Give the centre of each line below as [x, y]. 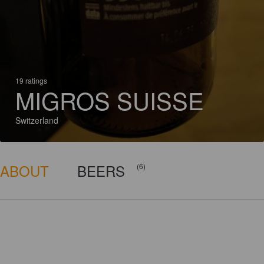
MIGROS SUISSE [110, 100]
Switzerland [37, 120]
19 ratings [31, 80]
